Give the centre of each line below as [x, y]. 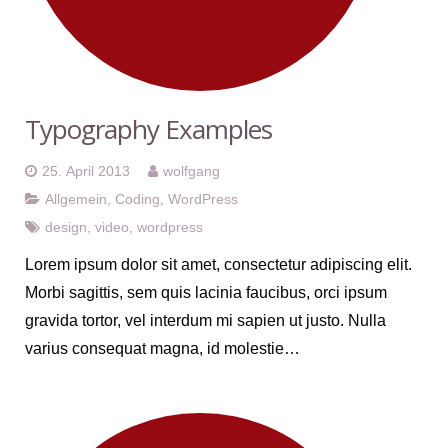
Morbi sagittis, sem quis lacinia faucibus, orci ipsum [206, 292]
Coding [137, 198]
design [66, 226]
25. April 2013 [86, 170]
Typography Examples [148, 128]
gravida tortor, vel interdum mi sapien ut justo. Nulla [205, 320]
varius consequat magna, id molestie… [162, 348]
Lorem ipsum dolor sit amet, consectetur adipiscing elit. [218, 264]
